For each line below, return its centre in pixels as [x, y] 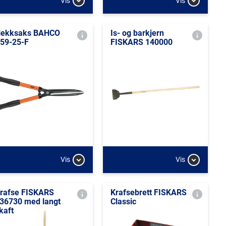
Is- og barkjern [137, 33]
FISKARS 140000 [141, 42]
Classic [123, 201]
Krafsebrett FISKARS [148, 192]
